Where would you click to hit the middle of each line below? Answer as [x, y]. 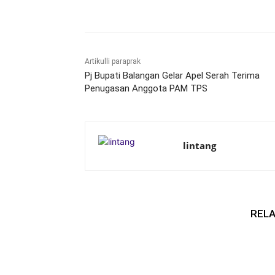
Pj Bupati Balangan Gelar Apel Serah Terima [172, 76]
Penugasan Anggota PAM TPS [146, 89]
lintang [199, 146]
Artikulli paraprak [113, 62]
